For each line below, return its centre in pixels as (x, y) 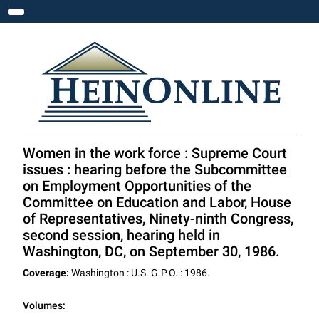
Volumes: (44, 305)
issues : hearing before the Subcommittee (155, 169)
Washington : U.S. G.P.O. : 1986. (139, 273)
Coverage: (46, 273)
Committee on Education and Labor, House (157, 202)
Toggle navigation (65, 16)
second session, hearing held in (121, 235)
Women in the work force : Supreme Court (155, 153)
